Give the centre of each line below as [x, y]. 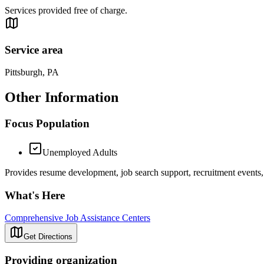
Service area [34, 49]
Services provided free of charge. [66, 11]
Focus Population [47, 124]
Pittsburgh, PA [32, 72]
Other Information [62, 98]
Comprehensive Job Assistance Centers [77, 218]
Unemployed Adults [80, 152]
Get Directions [48, 237]
